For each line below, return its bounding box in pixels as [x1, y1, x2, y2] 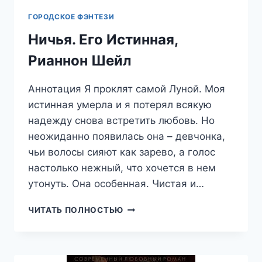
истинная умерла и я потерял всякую [28, 99, 212, 111]
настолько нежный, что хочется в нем [28, 162, 216, 174]
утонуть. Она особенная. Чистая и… [28, 178, 204, 190]
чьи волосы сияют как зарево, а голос [28, 146, 215, 158]
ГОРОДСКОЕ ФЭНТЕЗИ [28, 12, 115, 22]
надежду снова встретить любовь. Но [28, 115, 215, 127]
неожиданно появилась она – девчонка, [28, 130, 225, 143]
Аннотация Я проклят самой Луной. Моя [28, 83, 225, 95]
